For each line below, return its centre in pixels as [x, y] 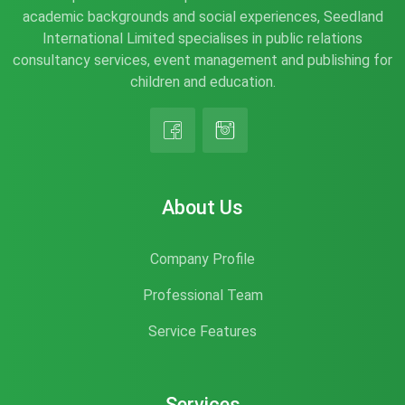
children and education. [202, 82]
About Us [202, 207]
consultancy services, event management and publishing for [202, 60]
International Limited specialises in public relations [202, 38]
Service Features [202, 331]
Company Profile [202, 259]
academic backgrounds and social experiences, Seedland [202, 17]
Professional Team [202, 295]
